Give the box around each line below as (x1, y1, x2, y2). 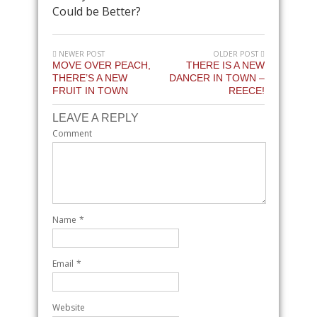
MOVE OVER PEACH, (52, 59, 151, 71)
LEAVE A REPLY (52, 111, 139, 124)
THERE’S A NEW (52, 71, 127, 83)
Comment (52, 127, 92, 139)
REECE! (229, 84, 265, 96)
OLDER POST (213, 48, 260, 59)
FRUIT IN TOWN (52, 84, 128, 96)
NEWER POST (57, 48, 105, 59)
